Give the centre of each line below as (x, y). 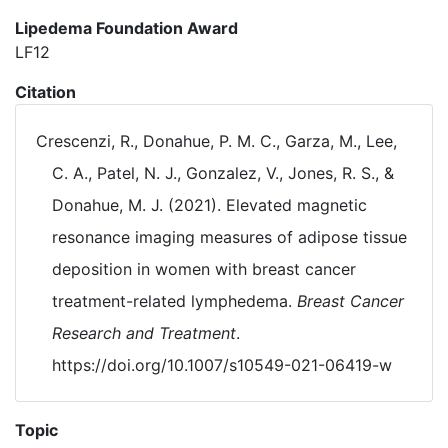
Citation (45, 92)
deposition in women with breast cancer (204, 269)
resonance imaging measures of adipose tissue (229, 237)
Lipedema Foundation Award (126, 28)
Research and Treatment (144, 333)
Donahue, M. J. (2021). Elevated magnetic (209, 205)
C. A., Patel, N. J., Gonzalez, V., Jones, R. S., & (223, 173)
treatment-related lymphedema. (174, 301)
